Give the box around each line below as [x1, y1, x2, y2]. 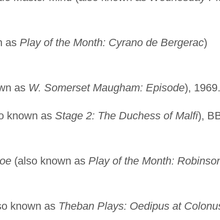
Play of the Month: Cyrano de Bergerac [19, 36, 204, 49]
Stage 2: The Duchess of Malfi [55, 109, 198, 122]
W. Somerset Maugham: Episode [28, 81, 185, 94]
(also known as [11, 154, 88, 167]
